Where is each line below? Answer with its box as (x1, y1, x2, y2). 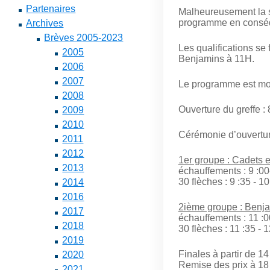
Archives (26, 18, 64, 28)
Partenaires (26, 4, 76, 14)
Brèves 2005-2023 (44, 33, 124, 43)
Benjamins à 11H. (178, 53, 254, 64)
